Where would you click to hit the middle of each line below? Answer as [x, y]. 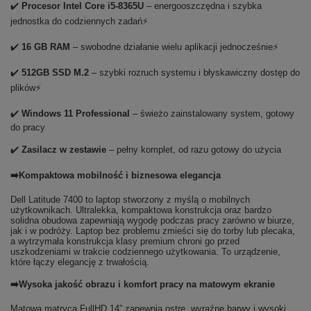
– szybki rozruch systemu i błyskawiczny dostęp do [194, 72]
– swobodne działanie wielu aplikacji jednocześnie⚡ [174, 47]
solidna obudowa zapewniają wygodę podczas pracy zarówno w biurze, [152, 220]
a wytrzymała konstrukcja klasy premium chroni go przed [125, 241]
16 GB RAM [46, 47]
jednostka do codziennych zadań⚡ [79, 21]
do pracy [28, 127]
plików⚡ [26, 87]
